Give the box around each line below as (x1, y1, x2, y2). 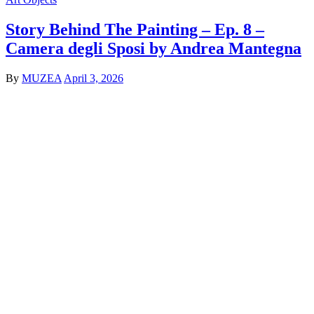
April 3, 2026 (64, 71, 123, 84)
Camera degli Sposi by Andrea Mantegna (6, 39, 301, 57)
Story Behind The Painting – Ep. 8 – (6, 20, 264, 39)
